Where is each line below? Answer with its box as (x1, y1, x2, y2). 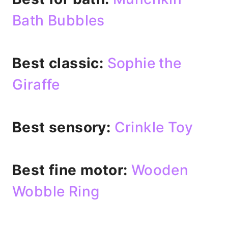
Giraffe (12, 76, 60, 93)
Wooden (131, 161, 189, 179)
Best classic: (12, 54, 104, 72)
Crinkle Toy (110, 119, 193, 136)
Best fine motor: (12, 161, 128, 179)
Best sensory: (12, 119, 111, 136)
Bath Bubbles (12, 12, 105, 29)
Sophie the (103, 54, 182, 72)
